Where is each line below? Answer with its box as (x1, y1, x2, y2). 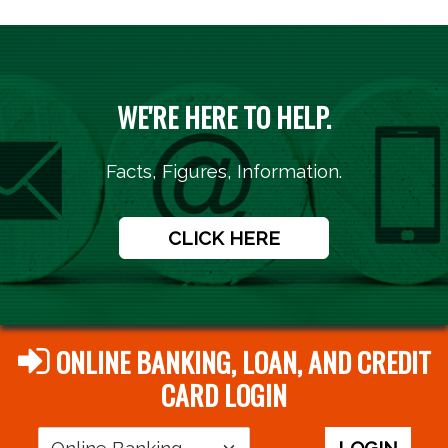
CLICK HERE (168, 227, 280, 250)
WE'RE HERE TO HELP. (117, 96, 331, 138)
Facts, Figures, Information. (106, 160, 342, 183)
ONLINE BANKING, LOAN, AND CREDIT (49, 341, 431, 383)
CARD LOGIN (161, 374, 287, 416)
